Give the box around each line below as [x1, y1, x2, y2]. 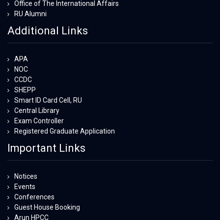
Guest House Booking [14, 203, 80, 211]
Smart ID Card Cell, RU [14, 96, 82, 104]
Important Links [7, 141, 85, 154]
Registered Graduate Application [14, 127, 115, 135]
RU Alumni [14, 9, 47, 18]
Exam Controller [14, 116, 64, 125]
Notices [14, 172, 37, 180]
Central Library [14, 106, 59, 114]
